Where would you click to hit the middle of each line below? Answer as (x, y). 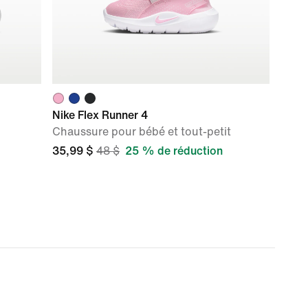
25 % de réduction (174, 151)
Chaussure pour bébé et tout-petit (142, 132)
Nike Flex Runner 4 (100, 115)
